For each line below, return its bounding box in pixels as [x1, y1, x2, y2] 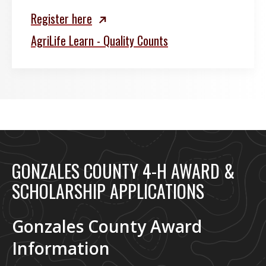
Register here [31, 9, 92, 28]
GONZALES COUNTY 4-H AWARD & [12, 157, 235, 185]
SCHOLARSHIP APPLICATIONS [12, 178, 204, 205]
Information [12, 237, 110, 260]
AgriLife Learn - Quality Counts [31, 31, 168, 50]
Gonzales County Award [12, 215, 202, 238]
